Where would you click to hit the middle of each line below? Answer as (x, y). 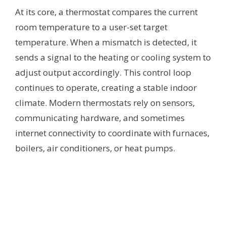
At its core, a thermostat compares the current (106, 12)
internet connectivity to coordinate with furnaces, (112, 133)
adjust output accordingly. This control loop (103, 72)
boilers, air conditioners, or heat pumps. (95, 148)
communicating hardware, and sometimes (100, 118)
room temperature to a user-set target (91, 27)
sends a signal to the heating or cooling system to (113, 57)
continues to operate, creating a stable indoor (106, 87)
